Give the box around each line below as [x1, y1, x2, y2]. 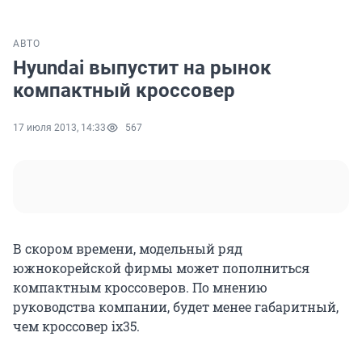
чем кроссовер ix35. [13, 318, 140, 335]
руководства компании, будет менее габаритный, [13, 298, 339, 316]
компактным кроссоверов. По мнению [13, 279, 267, 297]
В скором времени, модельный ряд [13, 240, 242, 258]
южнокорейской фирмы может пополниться [13, 259, 309, 277]
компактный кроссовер [13, 79, 235, 103]
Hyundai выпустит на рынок [13, 57, 271, 80]
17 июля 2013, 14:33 [13, 122, 106, 134]
